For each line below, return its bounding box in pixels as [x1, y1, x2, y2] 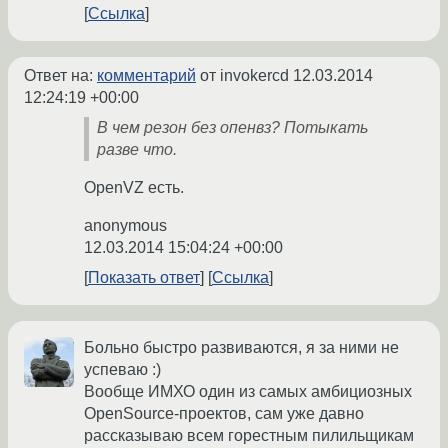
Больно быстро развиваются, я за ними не [84, 339, 399, 357]
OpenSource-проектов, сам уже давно [84, 405, 364, 423]
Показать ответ [88, 269, 200, 287]
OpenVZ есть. [84, 179, 184, 197]
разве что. [97, 141, 177, 159]
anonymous [84, 217, 167, 235]
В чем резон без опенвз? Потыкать [97, 119, 368, 137]
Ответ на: [24, 67, 97, 85]
